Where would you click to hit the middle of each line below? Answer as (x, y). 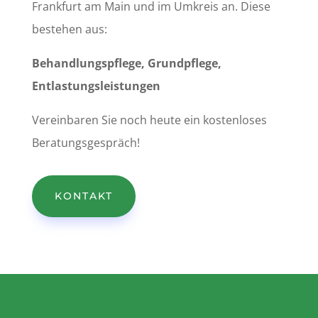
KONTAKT (83, 196)
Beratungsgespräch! (86, 142)
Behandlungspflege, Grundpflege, (126, 63)
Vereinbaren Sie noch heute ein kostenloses (149, 120)
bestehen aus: (69, 29)
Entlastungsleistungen (96, 86)
